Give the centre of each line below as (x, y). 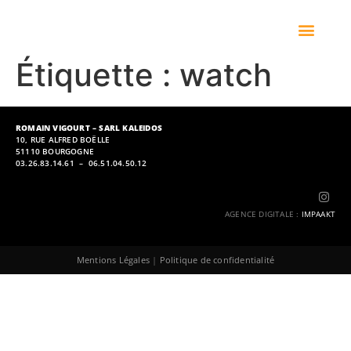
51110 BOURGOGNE (55, 151)
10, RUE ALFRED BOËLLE (63, 139)
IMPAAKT (318, 214)
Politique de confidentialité (217, 260)
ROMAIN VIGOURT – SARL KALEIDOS (89, 128)
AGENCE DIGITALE (259, 214)
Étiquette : (98, 75)
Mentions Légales (113, 260)
